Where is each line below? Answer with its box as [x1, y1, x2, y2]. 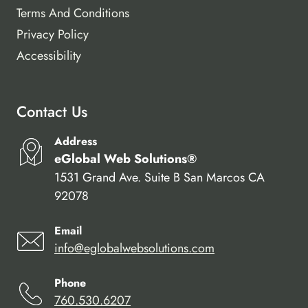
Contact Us [16, 100, 87, 123]
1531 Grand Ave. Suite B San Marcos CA [54, 168, 265, 187]
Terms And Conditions [16, 4, 129, 23]
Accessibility [16, 46, 81, 65]
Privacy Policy [16, 25, 89, 43]
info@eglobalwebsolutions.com [54, 239, 214, 258]
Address [54, 133, 97, 150]
